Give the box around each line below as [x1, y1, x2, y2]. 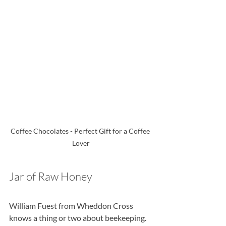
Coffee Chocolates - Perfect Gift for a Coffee [10, 127, 151, 136]
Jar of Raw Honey [9, 169, 92, 184]
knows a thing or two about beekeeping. [9, 213, 148, 223]
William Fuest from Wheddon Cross [9, 201, 135, 211]
